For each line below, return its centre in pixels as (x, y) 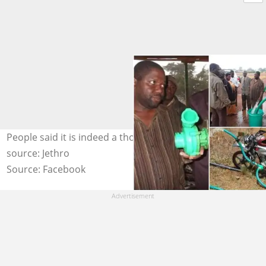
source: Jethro (38, 153)
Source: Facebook (46, 169)
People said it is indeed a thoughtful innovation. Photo (128, 137)
